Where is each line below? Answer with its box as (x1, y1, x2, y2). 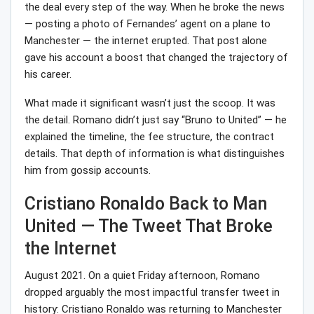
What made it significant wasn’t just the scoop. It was (25, 97, 275, 110)
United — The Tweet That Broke (25, 216, 273, 237)
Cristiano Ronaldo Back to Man (25, 193, 267, 214)
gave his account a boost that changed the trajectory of (25, 51, 288, 64)
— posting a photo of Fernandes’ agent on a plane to (25, 18, 271, 31)
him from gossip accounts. (25, 164, 151, 177)
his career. (25, 68, 71, 81)
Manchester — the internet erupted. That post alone (25, 34, 267, 48)
